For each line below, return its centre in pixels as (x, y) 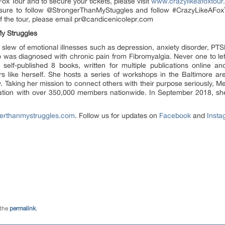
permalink (23, 208)
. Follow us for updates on (117, 116)
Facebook (175, 116)
